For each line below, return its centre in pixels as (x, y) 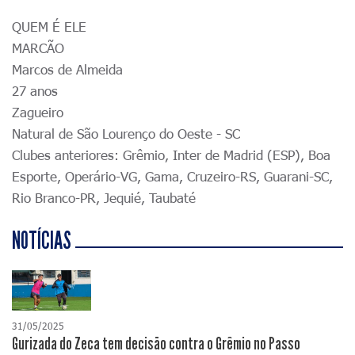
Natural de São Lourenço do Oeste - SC (126, 134)
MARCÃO (38, 48)
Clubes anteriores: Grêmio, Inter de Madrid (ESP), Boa (171, 155)
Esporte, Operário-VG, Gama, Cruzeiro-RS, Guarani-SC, (172, 176)
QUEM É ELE (49, 27)
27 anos (35, 91)
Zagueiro (38, 112)
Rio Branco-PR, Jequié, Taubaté (104, 198)
